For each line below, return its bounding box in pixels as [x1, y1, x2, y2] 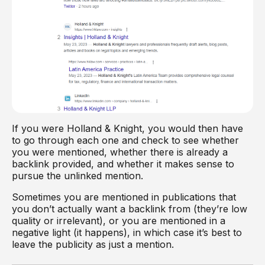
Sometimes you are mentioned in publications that [12, 191, 236, 203]
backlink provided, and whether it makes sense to [12, 158, 234, 170]
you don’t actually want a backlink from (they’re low [12, 203, 247, 215]
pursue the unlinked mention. [12, 170, 146, 182]
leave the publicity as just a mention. [12, 238, 177, 251]
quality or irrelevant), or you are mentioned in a [12, 215, 225, 227]
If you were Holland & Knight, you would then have [12, 122, 243, 135]
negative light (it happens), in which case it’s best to [12, 227, 242, 239]
